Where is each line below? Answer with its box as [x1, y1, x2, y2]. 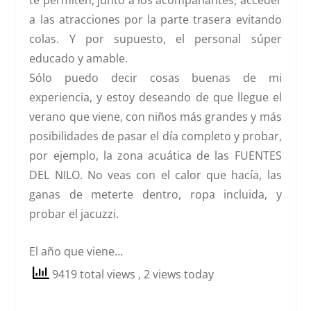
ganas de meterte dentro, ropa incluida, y [29, 187, 282, 203]
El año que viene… [29, 243, 124, 259]
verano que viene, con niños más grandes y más [29, 109, 282, 125]
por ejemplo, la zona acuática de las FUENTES [29, 148, 282, 164]
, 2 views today [138, 266, 215, 282]
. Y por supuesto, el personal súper [56, 31, 282, 47]
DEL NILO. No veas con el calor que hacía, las [29, 167, 282, 183]
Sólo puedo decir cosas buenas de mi [29, 70, 282, 86]
